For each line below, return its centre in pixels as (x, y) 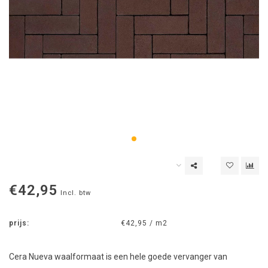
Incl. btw (76, 193)
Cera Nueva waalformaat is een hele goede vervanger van (118, 257)
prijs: (19, 223)
